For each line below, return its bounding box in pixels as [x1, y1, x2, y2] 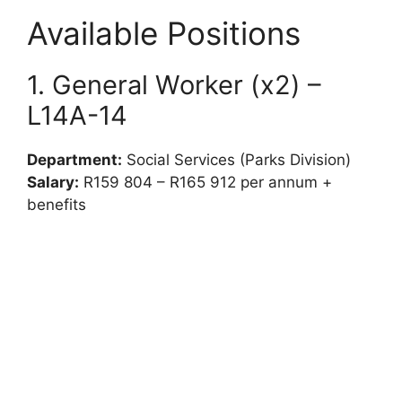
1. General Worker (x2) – [27, 69, 321, 101]
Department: [27, 151, 122, 170]
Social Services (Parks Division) [122, 151, 351, 170]
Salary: [27, 173, 79, 192]
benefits [27, 196, 86, 214]
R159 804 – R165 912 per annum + [79, 173, 332, 192]
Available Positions [27, 14, 301, 53]
